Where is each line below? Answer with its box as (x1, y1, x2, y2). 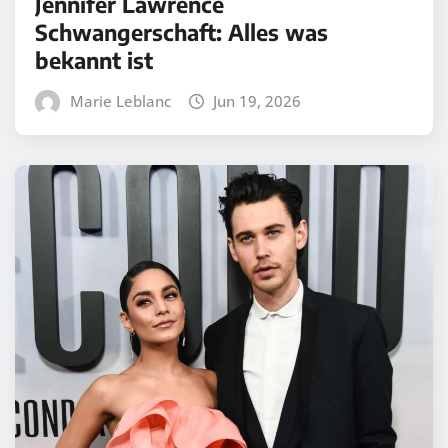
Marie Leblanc (69, 90, 171, 111)
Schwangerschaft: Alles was (35, 17, 328, 46)
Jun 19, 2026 (213, 90, 302, 111)
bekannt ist (35, 45, 153, 74)
